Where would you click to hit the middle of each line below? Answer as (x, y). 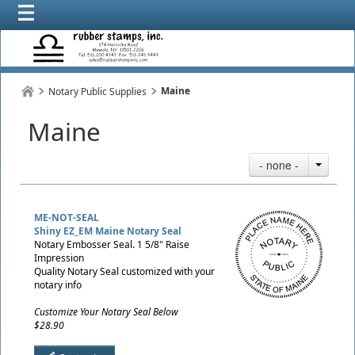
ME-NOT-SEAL (67, 218)
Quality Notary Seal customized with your (124, 271)
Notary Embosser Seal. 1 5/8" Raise (112, 244)
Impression (59, 258)
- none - (279, 165)
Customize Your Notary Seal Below (106, 312)
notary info (58, 285)
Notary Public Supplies (97, 92)
